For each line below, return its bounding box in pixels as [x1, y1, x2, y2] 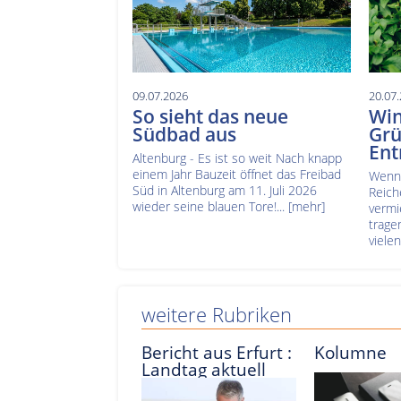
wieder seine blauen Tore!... [132, 198, 288, 216]
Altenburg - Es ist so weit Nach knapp [132, 149, 342, 167]
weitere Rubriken [141, 301, 292, 329]
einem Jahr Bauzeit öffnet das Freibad [132, 166, 341, 183]
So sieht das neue [132, 104, 288, 130]
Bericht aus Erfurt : [141, 340, 292, 365]
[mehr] [288, 198, 325, 216]
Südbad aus [132, 122, 236, 148]
